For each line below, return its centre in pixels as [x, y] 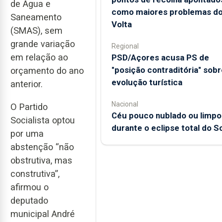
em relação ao [39, 57]
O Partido [29, 107]
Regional [125, 46]
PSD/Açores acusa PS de [160, 57]
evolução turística [147, 82]
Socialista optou [43, 120]
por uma [27, 134]
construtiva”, [35, 174]
